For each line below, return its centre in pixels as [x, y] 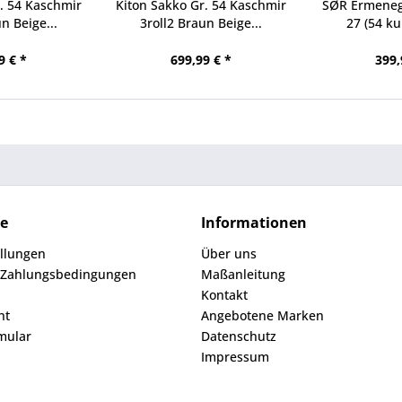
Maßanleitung [243, 274]
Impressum [235, 357]
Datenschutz [239, 336]
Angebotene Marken [262, 315]
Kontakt [224, 295]
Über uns [229, 253]
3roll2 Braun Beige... [201, 23]
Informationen [254, 223]
